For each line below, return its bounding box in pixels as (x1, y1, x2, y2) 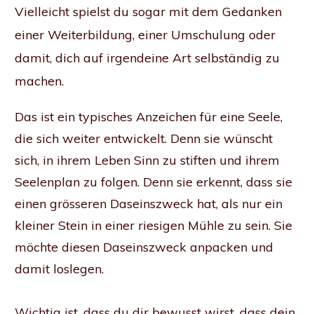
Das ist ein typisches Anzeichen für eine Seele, (15, 109, 282, 125)
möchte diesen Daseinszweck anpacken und (15, 239, 273, 256)
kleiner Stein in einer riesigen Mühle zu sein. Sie (15, 217, 292, 234)
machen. (15, 73, 64, 90)
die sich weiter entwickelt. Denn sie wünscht (15, 130, 273, 147)
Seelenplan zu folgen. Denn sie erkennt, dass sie (15, 174, 292, 191)
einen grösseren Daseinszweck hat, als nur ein (15, 196, 282, 212)
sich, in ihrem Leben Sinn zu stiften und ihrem (15, 152, 280, 169)
